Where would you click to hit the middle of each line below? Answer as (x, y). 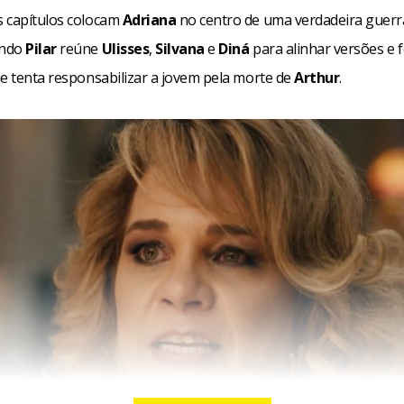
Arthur (317, 77)
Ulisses (125, 48)
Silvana (180, 48)
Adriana (149, 19)
